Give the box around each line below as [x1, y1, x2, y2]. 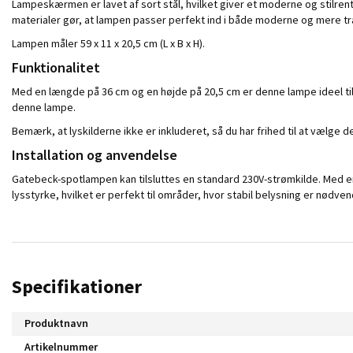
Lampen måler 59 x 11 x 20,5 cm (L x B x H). [12, 35, 205, 50]
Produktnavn [24, 315, 88, 330]
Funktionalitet [12, 58, 100, 76]
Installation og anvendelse [12, 145, 177, 164]
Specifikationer [12, 273, 142, 299]
